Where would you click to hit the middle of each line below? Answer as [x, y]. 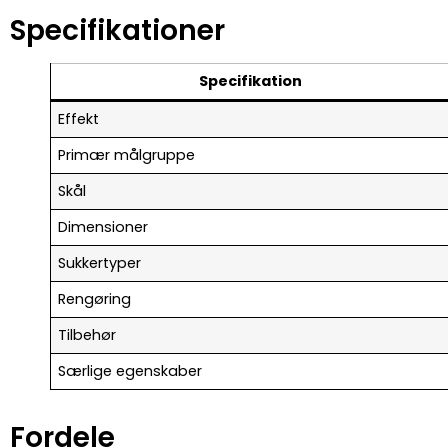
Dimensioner [103, 227]
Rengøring [95, 299]
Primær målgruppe [127, 155]
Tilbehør [87, 335]
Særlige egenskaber [130, 371]
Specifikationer [117, 31]
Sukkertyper [100, 263]
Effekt [79, 119]
